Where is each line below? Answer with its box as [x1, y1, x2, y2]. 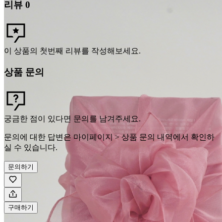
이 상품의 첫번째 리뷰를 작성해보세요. [4, 47, 141, 55]
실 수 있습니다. [4, 143, 57, 152]
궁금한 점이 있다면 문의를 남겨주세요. [4, 114, 141, 123]
